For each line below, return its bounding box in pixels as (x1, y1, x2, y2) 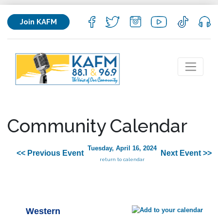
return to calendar (100, 157, 145, 163)
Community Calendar (7, 115, 187, 137)
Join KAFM (20, 17, 57, 26)
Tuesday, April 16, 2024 (88, 145, 157, 152)
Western (25, 206, 60, 217)
